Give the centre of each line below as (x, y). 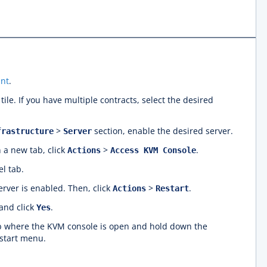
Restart (172, 188)
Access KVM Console (153, 150)
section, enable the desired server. (162, 131)
